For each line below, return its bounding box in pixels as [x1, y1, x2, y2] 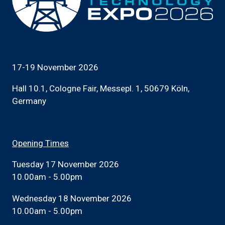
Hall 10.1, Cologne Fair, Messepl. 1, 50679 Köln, [12, 83, 189, 94]
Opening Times [12, 138, 69, 149]
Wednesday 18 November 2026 [12, 193, 132, 203]
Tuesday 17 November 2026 [12, 159, 121, 170]
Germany [12, 96, 46, 106]
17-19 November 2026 [12, 62, 100, 72]
